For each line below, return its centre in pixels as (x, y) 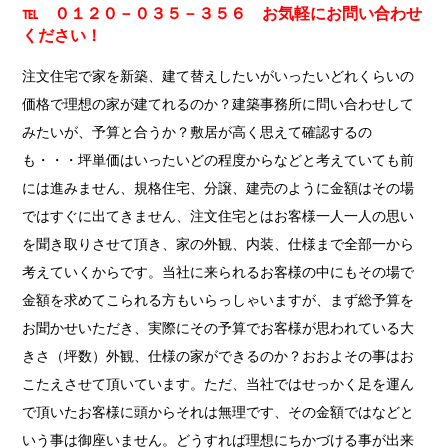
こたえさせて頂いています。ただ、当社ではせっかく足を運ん (218, 385)
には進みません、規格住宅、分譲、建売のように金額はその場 (218, 189)
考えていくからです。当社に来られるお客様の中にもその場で (218, 273)
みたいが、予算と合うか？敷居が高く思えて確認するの (197, 133)
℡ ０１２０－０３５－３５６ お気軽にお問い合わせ (222, 13)
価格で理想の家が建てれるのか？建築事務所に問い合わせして (218, 105)
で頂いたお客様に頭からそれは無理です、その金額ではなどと (218, 413)
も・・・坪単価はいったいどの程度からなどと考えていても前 (218, 161)
